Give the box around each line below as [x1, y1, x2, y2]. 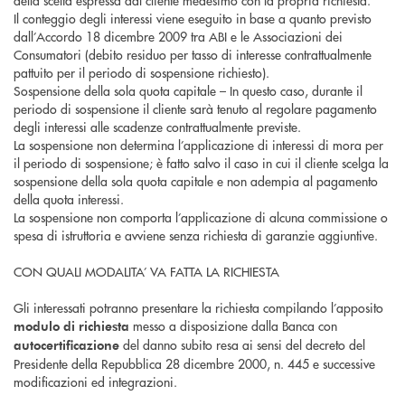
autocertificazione [14, 336, 119, 354]
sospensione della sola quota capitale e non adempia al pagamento [14, 172, 378, 191]
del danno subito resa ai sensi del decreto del [119, 335, 365, 354]
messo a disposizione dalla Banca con [129, 316, 337, 335]
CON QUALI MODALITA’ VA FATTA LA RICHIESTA [14, 262, 279, 281]
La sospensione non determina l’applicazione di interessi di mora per [14, 136, 383, 155]
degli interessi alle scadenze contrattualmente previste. [14, 118, 301, 137]
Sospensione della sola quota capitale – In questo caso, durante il [14, 81, 363, 100]
